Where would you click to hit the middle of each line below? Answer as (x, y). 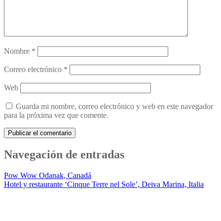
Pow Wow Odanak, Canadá (48, 176)
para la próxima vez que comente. (56, 115)
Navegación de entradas (64, 155)
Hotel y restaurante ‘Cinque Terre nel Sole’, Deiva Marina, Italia (104, 184)
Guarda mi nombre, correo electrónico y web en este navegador (114, 107)
